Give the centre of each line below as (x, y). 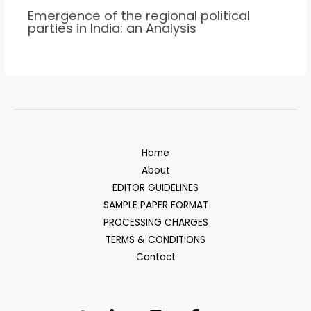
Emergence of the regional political (139, 15)
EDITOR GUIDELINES (155, 187)
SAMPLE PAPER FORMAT (155, 205)
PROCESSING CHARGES (155, 222)
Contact (155, 257)
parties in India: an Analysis (112, 28)
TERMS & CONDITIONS (155, 239)
